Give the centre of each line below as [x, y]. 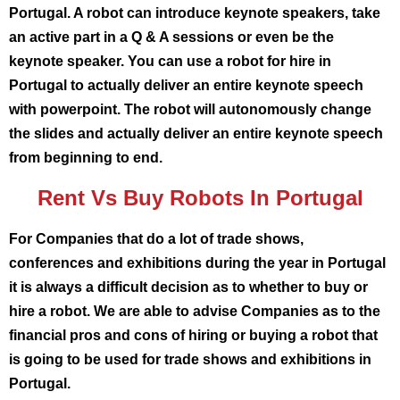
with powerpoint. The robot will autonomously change [190, 109]
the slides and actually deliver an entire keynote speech [196, 133]
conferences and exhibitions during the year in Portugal [197, 263]
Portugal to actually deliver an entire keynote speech [186, 85]
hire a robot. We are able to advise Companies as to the [195, 311]
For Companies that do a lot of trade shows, [156, 239]
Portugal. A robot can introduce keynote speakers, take [195, 13]
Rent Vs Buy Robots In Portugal [200, 198]
